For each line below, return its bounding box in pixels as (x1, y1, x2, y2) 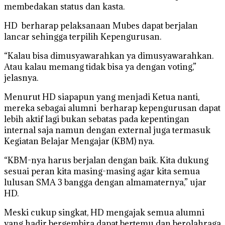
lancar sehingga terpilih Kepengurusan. (4, 31, 161, 42)
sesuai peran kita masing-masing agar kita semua (4, 165, 200, 177)
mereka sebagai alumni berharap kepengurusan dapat (4, 102, 220, 114)
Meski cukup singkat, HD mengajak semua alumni (4, 206, 204, 218)
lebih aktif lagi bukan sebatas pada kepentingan (4, 113, 189, 125)
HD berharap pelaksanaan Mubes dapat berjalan (4, 20, 198, 31)
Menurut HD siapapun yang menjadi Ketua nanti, (4, 91, 199, 102)
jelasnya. (4, 72, 38, 83)
